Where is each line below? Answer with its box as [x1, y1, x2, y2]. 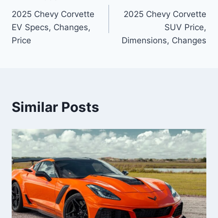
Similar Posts [12, 99, 99, 116]
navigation [11, 12, 81, 29]
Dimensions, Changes [122, 36, 206, 46]
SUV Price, [164, 22, 206, 33]
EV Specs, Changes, [12, 22, 91, 33]
